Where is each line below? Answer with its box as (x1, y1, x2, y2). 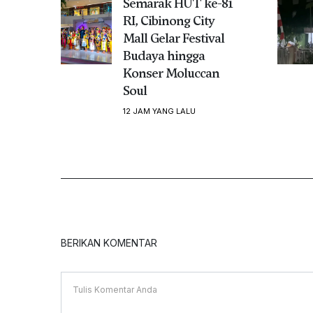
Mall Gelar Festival (122, 29, 224, 47)
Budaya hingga (122, 46, 205, 64)
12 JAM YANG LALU (122, 105, 196, 116)
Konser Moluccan (122, 64, 219, 82)
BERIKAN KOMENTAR (61, 236, 157, 249)
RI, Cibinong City (122, 11, 214, 29)
